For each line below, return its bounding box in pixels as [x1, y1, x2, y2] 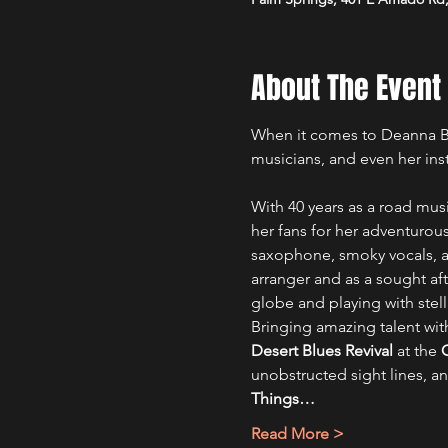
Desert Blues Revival [250, 341, 393, 360]
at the [392, 341, 441, 360]
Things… [250, 389, 315, 408]
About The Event [250, 66, 441, 110]
